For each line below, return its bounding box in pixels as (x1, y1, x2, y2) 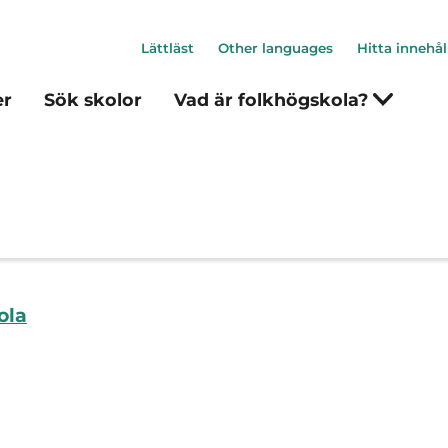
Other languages (218, 40, 333, 56)
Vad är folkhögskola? (174, 89, 373, 110)
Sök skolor (44, 89, 142, 110)
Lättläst (141, 40, 194, 56)
